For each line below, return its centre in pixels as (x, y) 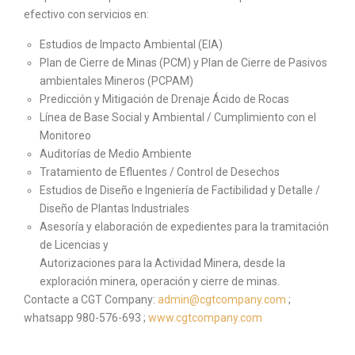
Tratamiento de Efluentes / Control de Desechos (160, 172)
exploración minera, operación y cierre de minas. (160, 282)
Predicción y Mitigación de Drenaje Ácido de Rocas (164, 99)
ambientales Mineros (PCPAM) (116, 81)
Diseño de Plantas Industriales (115, 209)
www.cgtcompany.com (205, 318)
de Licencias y (74, 245)
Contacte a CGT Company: (91, 300)
